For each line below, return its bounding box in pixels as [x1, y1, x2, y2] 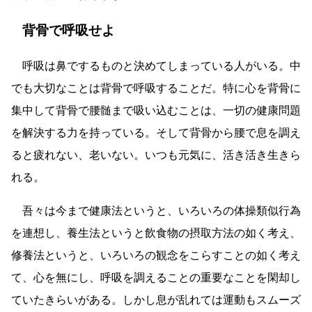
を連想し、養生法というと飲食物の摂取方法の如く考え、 [11, 226, 301, 239]
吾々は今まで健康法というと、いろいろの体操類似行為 [22, 204, 301, 217]
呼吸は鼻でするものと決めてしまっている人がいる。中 [22, 59, 301, 72]
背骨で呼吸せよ [22, 22, 115, 38]
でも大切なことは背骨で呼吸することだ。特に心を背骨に [11, 81, 301, 94]
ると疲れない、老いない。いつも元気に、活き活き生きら [11, 148, 301, 161]
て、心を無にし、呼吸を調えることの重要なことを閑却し [11, 271, 301, 283]
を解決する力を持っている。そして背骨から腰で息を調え [11, 126, 301, 139]
